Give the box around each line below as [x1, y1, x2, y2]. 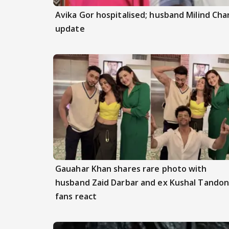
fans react [55, 191, 97, 202]
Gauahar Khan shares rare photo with [55, 163, 207, 175]
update [55, 23, 85, 35]
